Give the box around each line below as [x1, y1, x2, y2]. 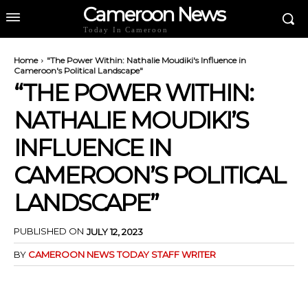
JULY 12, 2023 [87, 225, 143, 237]
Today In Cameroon [83, 25, 168, 34]
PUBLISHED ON [14, 225, 84, 237]
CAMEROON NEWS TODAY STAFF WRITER [28, 248, 216, 260]
